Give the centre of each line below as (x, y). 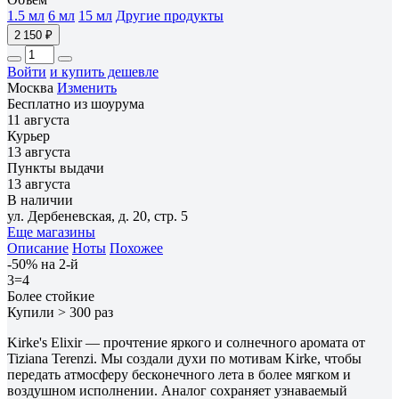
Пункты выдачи (56, 167)
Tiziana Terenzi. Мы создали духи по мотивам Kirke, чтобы (184, 358)
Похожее (136, 248)
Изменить (87, 87)
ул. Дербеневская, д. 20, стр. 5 (98, 216)
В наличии (40, 199)
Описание (38, 248)
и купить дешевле (104, 71)
